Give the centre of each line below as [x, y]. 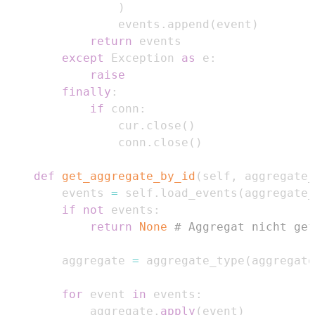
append [188, 24]
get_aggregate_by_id [129, 176]
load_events [199, 193]
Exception [143, 58]
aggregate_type [192, 260]
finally [86, 91]
